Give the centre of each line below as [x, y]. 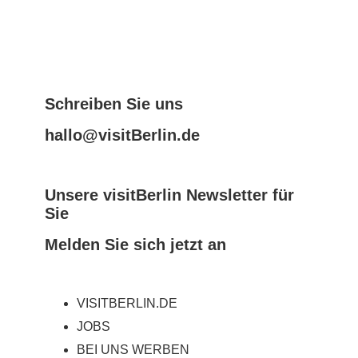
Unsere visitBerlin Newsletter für [169, 195]
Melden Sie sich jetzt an [135, 245]
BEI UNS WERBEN [133, 349]
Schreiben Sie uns [114, 104]
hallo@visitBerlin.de [122, 135]
